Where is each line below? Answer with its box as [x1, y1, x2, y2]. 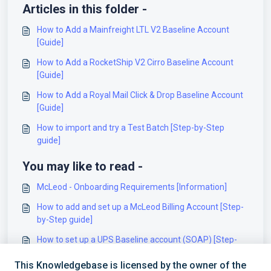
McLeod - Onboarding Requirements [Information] [37, 182, 227, 192]
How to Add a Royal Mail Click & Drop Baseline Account [37, 90, 243, 100]
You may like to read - [22, 159, 143, 174]
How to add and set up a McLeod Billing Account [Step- [37, 202, 244, 212]
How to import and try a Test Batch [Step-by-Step [37, 123, 224, 133]
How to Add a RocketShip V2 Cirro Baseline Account [37, 57, 233, 68]
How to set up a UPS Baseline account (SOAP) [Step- [37, 235, 237, 245]
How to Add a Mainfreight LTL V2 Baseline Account [37, 25, 229, 35]
